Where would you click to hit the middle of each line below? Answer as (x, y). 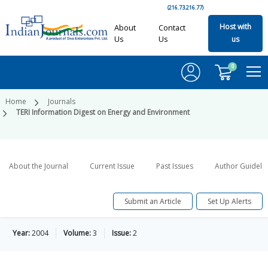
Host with (235, 27)
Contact (172, 28)
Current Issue (112, 166)
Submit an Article (153, 201)
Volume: (77, 233)
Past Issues (175, 166)
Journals (62, 102)
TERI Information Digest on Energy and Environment (103, 112)
